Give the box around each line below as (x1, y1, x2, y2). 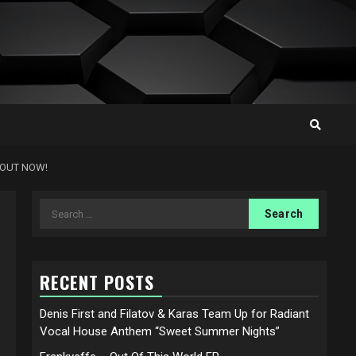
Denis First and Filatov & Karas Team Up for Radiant (40, 307, 309, 321)
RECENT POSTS (40, 269, 154, 295)
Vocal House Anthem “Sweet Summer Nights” (40, 324, 280, 339)
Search (39, 199, 82, 215)
